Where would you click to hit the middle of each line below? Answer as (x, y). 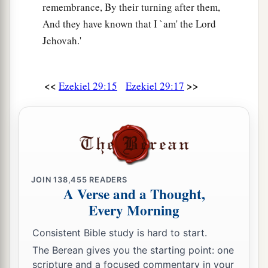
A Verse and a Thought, (134, 194)
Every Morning (134, 210)
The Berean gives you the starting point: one (133, 250)
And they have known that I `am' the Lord (129, 24)
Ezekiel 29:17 (155, 86)
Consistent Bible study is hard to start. (120, 232)
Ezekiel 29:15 (88, 86)
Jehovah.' (62, 41)
